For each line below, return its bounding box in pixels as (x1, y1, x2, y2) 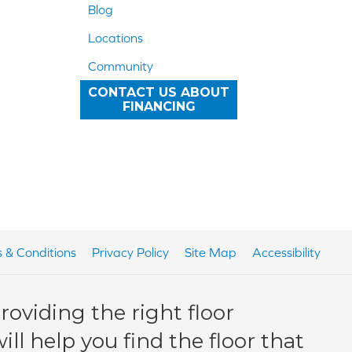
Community (88, 59, 153, 74)
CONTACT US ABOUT (88, 85, 229, 101)
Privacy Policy (92, 245, 169, 260)
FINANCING (122, 99, 196, 115)
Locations (88, 31, 143, 46)
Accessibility (252, 245, 321, 260)
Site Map (185, 245, 236, 260)
